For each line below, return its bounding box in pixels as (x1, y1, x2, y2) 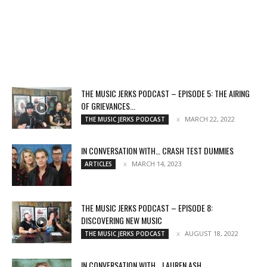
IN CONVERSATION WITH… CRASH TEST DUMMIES (81, 144, 234, 157)
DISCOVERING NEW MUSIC (81, 214, 162, 227)
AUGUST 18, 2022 (185, 229, 238, 238)
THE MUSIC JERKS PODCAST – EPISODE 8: (81, 201, 213, 215)
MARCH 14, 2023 (132, 159, 182, 169)
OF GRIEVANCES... (81, 100, 135, 113)
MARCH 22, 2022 (185, 114, 235, 124)
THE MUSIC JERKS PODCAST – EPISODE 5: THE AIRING (81, 87, 250, 100)
